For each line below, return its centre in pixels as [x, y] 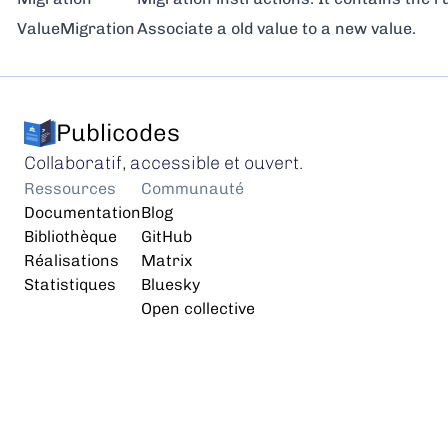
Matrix [167, 260]
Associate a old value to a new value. [276, 28]
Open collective [198, 308]
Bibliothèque [70, 236]
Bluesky [170, 284]
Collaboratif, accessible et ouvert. [163, 163]
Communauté [192, 188]
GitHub [166, 236]
